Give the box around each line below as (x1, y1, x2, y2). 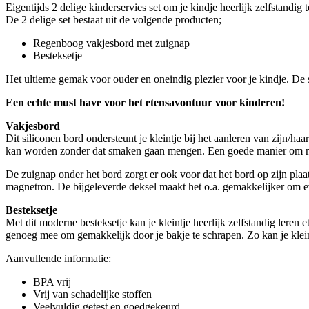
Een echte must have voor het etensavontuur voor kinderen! (6, 96, 285, 108)
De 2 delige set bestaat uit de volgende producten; (6, 13, 221, 26)
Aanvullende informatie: (6, 252, 111, 264)
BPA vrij (33, 275, 71, 288)
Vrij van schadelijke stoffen (33, 288, 152, 300)
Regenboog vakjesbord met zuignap (33, 37, 190, 49)
